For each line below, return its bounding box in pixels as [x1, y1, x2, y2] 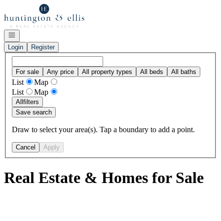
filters [23, 98, 39, 106]
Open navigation [7, 31, 54, 38]
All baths [171, 68, 196, 75]
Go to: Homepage [3, 3, 59, 12]
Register [31, 43, 55, 51]
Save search [16, 108, 52, 116]
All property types [82, 68, 132, 75]
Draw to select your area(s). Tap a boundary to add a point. [12, 125, 195, 134]
